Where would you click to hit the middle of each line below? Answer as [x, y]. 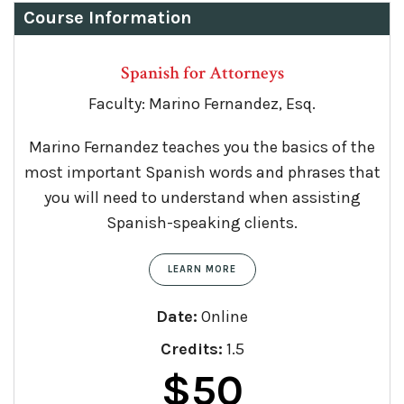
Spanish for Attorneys [202, 73]
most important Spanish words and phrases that [202, 172]
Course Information [108, 17]
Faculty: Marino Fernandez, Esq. [202, 103]
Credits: [191, 349]
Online [223, 316]
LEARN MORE [202, 269]
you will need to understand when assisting [202, 197]
